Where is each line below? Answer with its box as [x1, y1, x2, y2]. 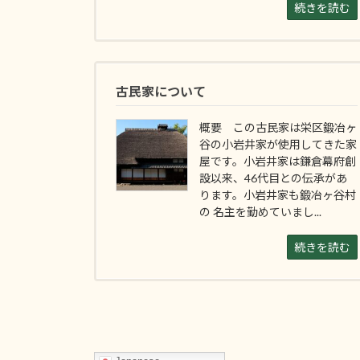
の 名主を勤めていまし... [199, 204, 322, 219]
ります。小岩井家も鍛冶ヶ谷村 [199, 187, 357, 202]
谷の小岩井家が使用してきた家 [199, 137, 358, 151]
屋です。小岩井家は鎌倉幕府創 [199, 153, 357, 168]
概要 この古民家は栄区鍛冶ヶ [199, 120, 358, 134]
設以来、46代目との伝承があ [199, 170, 348, 185]
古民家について [116, 83, 206, 99]
